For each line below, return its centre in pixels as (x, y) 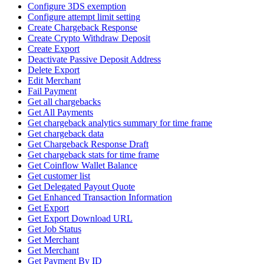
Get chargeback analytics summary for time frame (120, 123)
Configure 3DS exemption (77, 6)
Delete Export (54, 70)
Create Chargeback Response (82, 28)
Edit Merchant (54, 81)
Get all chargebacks (64, 102)
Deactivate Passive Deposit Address (94, 60)
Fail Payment (52, 91)
